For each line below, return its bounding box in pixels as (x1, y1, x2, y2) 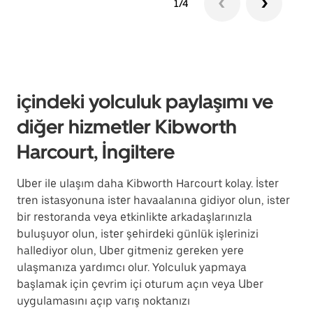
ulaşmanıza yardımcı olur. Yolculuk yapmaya (17, 261, 247, 274)
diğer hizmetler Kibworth (17, 115, 237, 138)
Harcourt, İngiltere (17, 140, 175, 163)
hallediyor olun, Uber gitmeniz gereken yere (17, 244, 244, 257)
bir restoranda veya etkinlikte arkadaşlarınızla (17, 210, 252, 224)
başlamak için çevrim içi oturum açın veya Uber (17, 277, 263, 291)
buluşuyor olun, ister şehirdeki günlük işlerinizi (17, 227, 259, 240)
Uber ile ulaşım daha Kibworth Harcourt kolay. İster (17, 177, 279, 190)
